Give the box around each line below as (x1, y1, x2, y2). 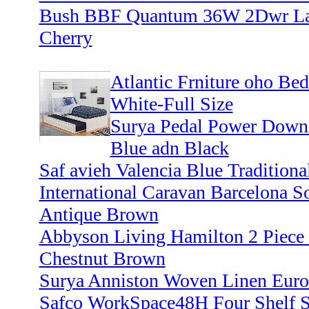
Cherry (39, 27, 92, 49)
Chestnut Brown (39, 248, 166, 270)
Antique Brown (39, 203, 159, 226)
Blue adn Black (110, 137, 229, 159)
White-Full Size (110, 93, 233, 115)
